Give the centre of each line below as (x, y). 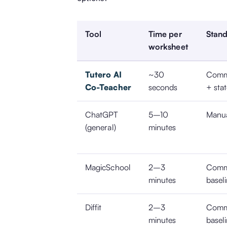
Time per (165, 34)
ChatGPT (102, 114)
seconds (163, 87)
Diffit (93, 207)
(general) (101, 127)
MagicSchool (108, 167)
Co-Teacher (108, 87)
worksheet (168, 46)
